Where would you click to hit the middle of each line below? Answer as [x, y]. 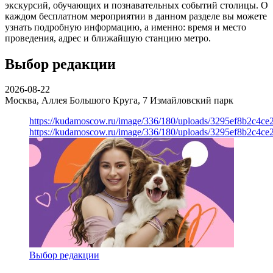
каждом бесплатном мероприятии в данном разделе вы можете [136, 16]
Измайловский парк [192, 101]
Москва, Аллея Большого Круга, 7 [77, 101]
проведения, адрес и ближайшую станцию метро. [108, 38]
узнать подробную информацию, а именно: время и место [126, 27]
